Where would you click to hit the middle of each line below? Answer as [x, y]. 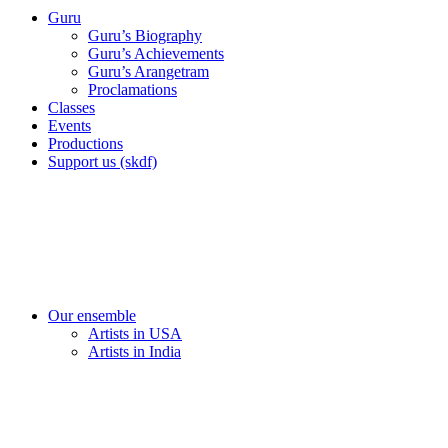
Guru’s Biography [145, 35]
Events [69, 125]
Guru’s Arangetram [148, 71]
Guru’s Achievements [156, 53]
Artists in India [134, 351]
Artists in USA [135, 333]
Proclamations [132, 89]
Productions [85, 143]
